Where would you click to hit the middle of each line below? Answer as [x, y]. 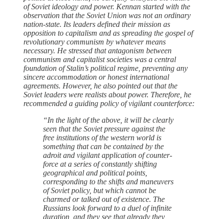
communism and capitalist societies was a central [100, 59]
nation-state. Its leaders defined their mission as [97, 24]
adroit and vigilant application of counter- [108, 155]
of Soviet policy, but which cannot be [99, 190]
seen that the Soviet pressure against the [104, 129]
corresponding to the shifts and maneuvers [108, 181]
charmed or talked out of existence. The [104, 199]
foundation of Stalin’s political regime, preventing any [106, 68]
